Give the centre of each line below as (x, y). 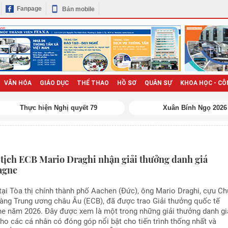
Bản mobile (78, 9)
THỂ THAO (93, 83)
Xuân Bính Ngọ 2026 (195, 107)
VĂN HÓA (18, 83)
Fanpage (29, 9)
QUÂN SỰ (158, 83)
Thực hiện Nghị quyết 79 (59, 107)
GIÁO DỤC (54, 83)
